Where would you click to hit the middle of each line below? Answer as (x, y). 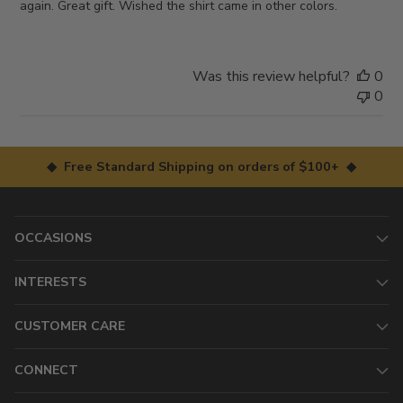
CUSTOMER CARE (70, 327)
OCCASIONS (53, 238)
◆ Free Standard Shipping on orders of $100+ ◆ (201, 167)
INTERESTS (50, 282)
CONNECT (46, 371)
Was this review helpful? (271, 77)
